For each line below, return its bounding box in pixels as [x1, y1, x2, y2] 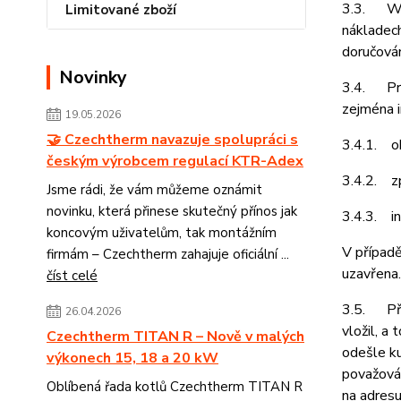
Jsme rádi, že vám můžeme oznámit [47, 181, 262, 199]
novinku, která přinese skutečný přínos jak [47, 202, 297, 220]
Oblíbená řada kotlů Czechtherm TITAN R [47, 378, 303, 396]
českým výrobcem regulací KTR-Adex [47, 151, 303, 171]
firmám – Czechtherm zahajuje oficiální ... [47, 245, 289, 263]
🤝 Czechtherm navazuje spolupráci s [47, 130, 298, 149]
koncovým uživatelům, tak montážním [47, 224, 277, 242]
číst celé [47, 267, 98, 285]
